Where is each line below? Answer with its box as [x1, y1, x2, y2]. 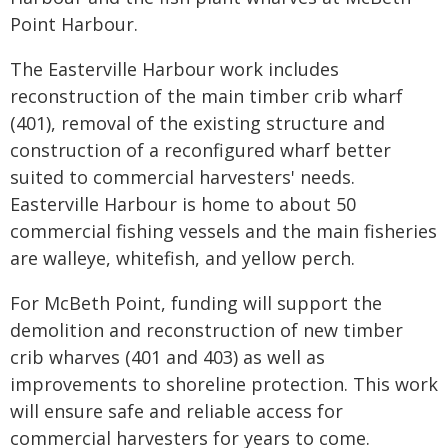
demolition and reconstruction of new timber [10, 318, 403, 342]
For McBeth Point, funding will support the [10, 291, 382, 315]
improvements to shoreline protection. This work [10, 372, 438, 396]
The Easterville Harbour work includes [10, 57, 339, 81]
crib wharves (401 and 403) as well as [10, 345, 325, 369]
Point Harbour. [10, 12, 138, 36]
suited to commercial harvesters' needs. [10, 165, 355, 189]
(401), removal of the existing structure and [10, 111, 385, 135]
